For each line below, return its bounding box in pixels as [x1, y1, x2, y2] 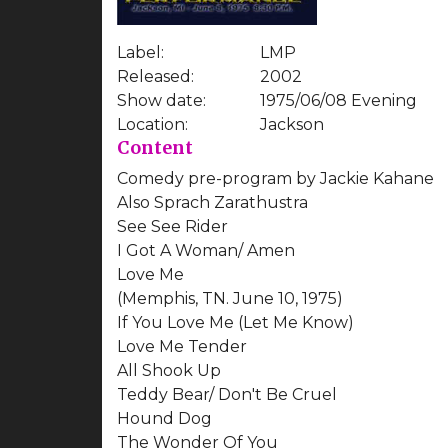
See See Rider [117, 216, 228, 236]
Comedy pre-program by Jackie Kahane [117, 168, 434, 188]
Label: [117, 42, 164, 62]
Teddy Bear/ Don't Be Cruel [117, 384, 337, 404]
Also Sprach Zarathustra [117, 192, 308, 212]
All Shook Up [117, 360, 221, 380]
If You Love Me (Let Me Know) [117, 312, 354, 332]
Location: [117, 114, 188, 134]
